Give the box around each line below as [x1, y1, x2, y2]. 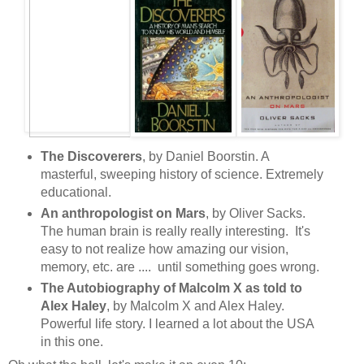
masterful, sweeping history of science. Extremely [40, 167, 323, 182]
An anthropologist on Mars [40, 206, 206, 221]
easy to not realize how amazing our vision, [40, 242, 288, 257]
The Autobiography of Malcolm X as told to [40, 281, 302, 296]
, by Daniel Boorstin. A [141, 149, 269, 164]
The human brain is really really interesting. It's [40, 224, 310, 239]
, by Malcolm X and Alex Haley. [106, 299, 284, 314]
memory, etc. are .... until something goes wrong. [40, 260, 319, 275]
